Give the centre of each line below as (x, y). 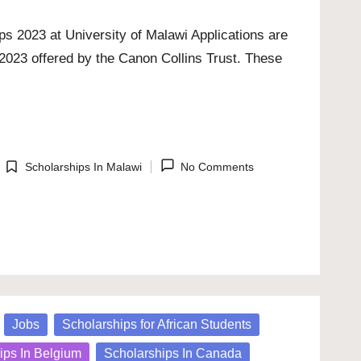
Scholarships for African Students (157, 325)
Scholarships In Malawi (83, 166)
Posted (21, 175)
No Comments (217, 166)
